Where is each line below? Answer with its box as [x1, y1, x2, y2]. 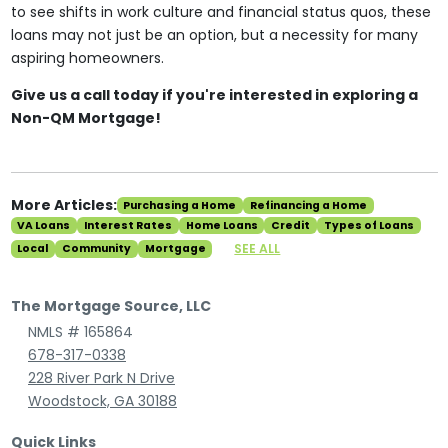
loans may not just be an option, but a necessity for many [10, 25, 418, 45]
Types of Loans [323, 217, 414, 233]
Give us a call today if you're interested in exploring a [10, 85, 418, 105]
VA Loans [17, 217, 71, 233]
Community [61, 240, 131, 256]
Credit [271, 217, 311, 233]
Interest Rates [83, 217, 172, 233]
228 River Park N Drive [28, 368, 175, 389]
